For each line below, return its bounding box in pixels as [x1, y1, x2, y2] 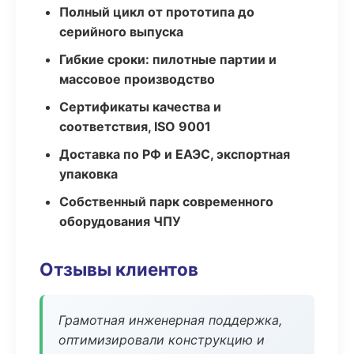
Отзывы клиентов [40, 258, 198, 280]
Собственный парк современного [59, 194, 273, 209]
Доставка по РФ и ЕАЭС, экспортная [59, 146, 290, 162]
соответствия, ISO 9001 [59, 119, 211, 134]
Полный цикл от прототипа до [59, 4, 254, 20]
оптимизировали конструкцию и [58, 332, 265, 348]
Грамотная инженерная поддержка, [58, 312, 282, 328]
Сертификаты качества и [59, 99, 221, 115]
